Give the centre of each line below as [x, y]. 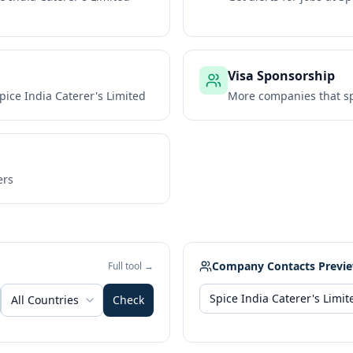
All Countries [45, 300]
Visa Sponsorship [281, 76]
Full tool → [131, 266]
